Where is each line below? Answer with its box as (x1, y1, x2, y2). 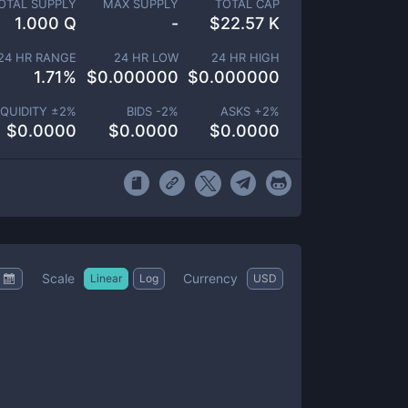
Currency (183, 270, 238, 286)
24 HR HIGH (211, 50, 280, 65)
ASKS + (220, 104, 262, 118)
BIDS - (126, 104, 161, 118)
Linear (90, 270, 122, 285)
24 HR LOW (113, 50, 178, 65)
